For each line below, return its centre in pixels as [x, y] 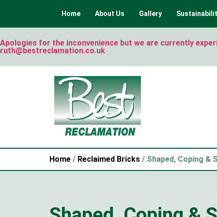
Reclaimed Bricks [109, 159]
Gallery [150, 14]
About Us [110, 14]
